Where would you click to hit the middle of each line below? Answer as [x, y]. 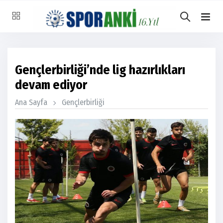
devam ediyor [51, 85]
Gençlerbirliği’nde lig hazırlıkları [100, 70]
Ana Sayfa [31, 102]
